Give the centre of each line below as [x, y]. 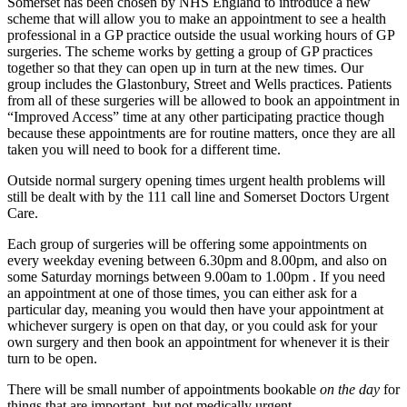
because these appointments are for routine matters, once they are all [201, 134]
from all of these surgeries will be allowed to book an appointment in [203, 101]
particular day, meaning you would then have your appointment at [195, 310]
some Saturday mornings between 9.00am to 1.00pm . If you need [196, 277]
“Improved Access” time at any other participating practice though [196, 117]
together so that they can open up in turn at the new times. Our [185, 68]
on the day [350, 390]
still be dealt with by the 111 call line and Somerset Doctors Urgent [198, 197]
